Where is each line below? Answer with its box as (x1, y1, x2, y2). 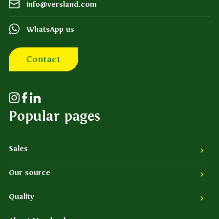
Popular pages (9, 108, 100, 124)
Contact (26, 54, 61, 65)
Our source (9, 168, 50, 176)
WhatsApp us (26, 24, 74, 33)
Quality (9, 192, 34, 200)
